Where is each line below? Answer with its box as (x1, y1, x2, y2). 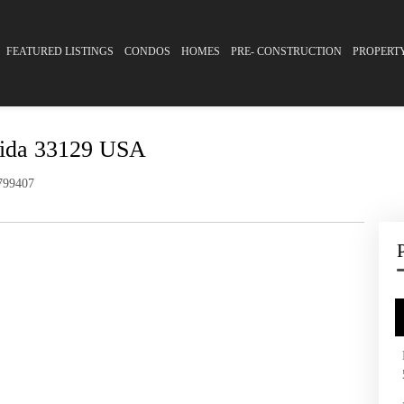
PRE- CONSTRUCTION (231, 45, 342, 58)
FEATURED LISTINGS (6, 45, 114, 58)
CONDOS (124, 45, 170, 58)
